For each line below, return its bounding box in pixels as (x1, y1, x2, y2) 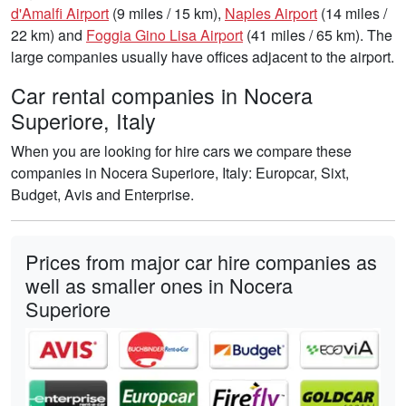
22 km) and (11, 24, 86, 45)
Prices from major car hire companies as (25, 246, 377, 275)
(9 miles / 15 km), (109, 2, 225, 24)
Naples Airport (225, 2, 317, 24)
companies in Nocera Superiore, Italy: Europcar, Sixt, (11, 161, 349, 183)
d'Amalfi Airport (11, 2, 109, 24)
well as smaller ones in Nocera (25, 270, 293, 299)
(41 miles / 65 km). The (243, 24, 392, 45)
